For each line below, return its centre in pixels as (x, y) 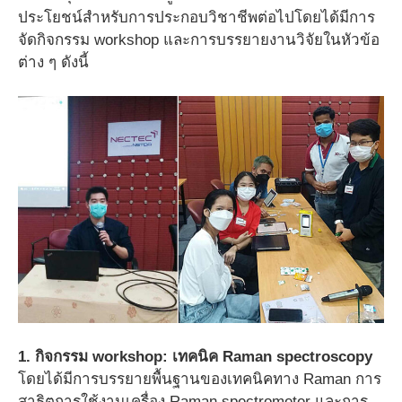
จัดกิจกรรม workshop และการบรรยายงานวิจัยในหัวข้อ (199, 39)
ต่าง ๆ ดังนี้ (53, 62)
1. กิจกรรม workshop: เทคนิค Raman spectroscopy (195, 357)
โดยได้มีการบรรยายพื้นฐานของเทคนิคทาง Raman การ (200, 380)
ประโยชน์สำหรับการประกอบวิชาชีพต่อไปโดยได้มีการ (197, 17)
